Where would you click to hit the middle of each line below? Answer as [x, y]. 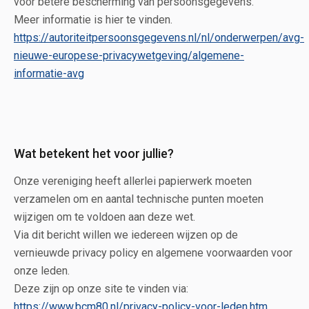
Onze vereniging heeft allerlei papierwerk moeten [133, 181]
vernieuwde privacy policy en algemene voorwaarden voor [153, 252]
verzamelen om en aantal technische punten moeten [139, 199]
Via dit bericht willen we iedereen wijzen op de [126, 235]
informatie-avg [49, 73]
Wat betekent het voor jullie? [94, 153]
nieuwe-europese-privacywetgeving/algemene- [129, 55]
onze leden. [43, 270]
